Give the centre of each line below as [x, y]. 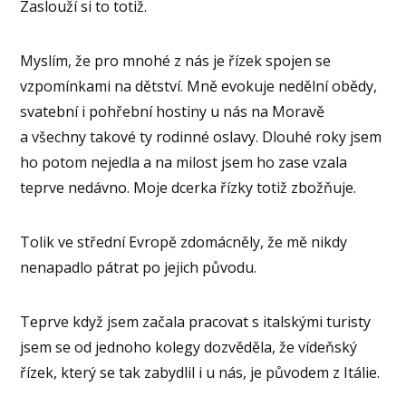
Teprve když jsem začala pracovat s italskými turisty [196, 322]
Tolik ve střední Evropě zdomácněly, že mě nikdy [184, 242]
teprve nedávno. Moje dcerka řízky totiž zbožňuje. [188, 188]
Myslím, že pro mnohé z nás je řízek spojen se [176, 61]
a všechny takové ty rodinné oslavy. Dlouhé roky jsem [201, 137]
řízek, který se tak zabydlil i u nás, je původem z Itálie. [200, 373]
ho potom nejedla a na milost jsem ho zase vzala [184, 163]
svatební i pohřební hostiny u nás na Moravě [173, 112]
